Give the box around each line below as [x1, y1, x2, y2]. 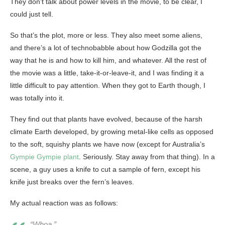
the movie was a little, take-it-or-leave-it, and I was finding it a [10, 69, 204, 77]
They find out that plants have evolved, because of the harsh [10, 115, 202, 124]
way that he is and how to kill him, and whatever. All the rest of [10, 56, 206, 65]
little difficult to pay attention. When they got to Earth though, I [10, 81, 205, 90]
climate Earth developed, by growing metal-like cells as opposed [10, 128, 213, 136]
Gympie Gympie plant [10, 153, 79, 161]
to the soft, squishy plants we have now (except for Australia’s [10, 140, 205, 149]
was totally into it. [10, 94, 64, 102]
